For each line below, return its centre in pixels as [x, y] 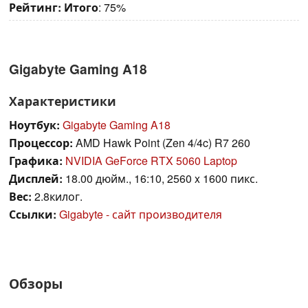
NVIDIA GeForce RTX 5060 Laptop [151, 160]
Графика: [36, 160]
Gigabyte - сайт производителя [141, 214]
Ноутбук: [34, 124]
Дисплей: [36, 178]
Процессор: [41, 142]
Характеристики [63, 100]
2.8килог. [57, 196]
